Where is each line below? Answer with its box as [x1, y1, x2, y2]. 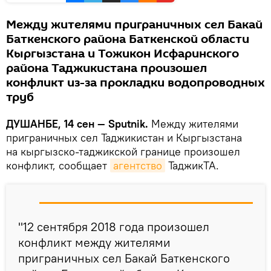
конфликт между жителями [18, 235, 171, 250]
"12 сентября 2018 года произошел [18, 219, 209, 235]
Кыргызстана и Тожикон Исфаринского [6, 45, 239, 63]
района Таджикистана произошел [6, 60, 207, 77]
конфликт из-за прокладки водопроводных [6, 74, 265, 92]
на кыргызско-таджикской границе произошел [6, 145, 240, 159]
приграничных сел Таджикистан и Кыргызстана [6, 131, 242, 145]
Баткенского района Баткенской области [6, 31, 249, 48]
